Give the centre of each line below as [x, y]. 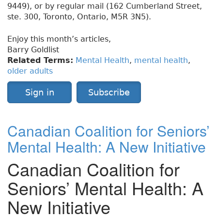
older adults [30, 71]
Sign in [39, 93]
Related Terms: [40, 61]
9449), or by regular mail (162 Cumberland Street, [105, 6]
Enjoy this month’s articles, [59, 39]
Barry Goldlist [33, 50]
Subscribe [109, 93]
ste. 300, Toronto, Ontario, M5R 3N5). [79, 17]
